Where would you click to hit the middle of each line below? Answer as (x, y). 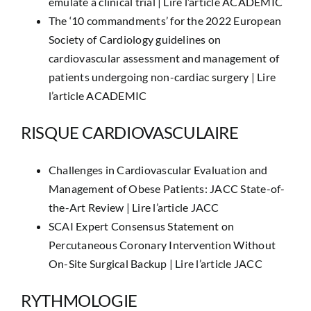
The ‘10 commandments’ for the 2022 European (165, 20)
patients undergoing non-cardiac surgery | (153, 77)
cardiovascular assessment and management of (164, 58)
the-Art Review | (90, 207)
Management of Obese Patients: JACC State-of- (167, 188)
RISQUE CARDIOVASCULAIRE (129, 132)
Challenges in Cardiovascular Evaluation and (158, 170)
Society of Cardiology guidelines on (135, 39)
